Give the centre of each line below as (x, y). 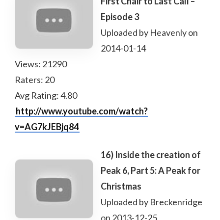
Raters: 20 (35, 80)
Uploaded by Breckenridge (151, 202)
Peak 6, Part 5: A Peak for (151, 170)
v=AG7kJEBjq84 (47, 127)
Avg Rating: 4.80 (46, 95)
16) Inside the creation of (151, 155)
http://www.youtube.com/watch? (82, 111)
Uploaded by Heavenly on (149, 32)
